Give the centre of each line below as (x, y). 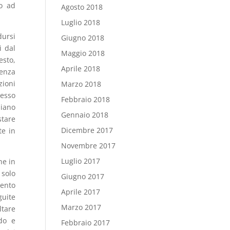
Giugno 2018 (83, 38)
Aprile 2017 (81, 192)
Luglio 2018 (81, 22)
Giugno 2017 (83, 176)
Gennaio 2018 (85, 115)
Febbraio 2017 (86, 223)
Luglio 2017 (81, 161)
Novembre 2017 (89, 146)
